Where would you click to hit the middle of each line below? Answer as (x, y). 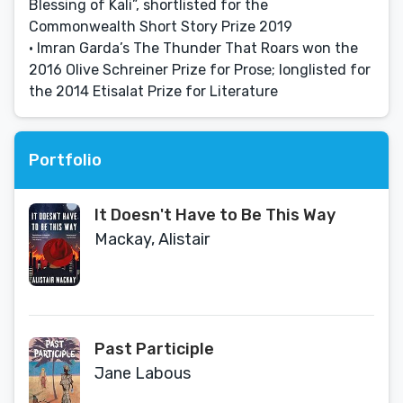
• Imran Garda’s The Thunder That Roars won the (193, 48)
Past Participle (154, 349)
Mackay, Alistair (152, 239)
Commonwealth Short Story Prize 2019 (161, 27)
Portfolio (65, 160)
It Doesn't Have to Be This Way (215, 215)
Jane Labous (143, 373)
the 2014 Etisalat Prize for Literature (153, 91)
